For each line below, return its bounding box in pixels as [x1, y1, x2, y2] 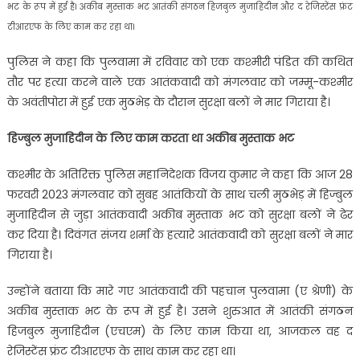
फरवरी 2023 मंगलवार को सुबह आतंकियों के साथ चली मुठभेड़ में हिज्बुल [6, 186, 354, 202]
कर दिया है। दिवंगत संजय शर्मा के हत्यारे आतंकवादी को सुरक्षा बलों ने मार [6, 226, 354, 243]
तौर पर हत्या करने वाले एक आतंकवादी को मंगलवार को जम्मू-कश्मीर [6, 73, 354, 90]
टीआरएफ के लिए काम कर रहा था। [6, 20, 135, 33]
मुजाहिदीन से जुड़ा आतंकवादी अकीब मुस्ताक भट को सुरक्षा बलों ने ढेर [6, 206, 354, 223]
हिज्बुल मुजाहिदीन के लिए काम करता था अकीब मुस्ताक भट [6, 129, 294, 146]
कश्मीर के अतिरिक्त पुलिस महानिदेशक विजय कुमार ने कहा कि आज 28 [6, 166, 354, 182]
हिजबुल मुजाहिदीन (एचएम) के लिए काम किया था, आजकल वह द [6, 322, 354, 339]
